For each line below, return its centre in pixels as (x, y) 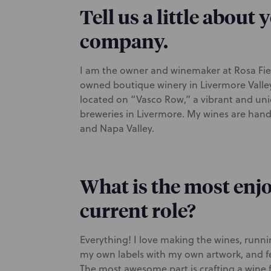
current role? (138, 211)
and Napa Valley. (117, 128)
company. (124, 41)
